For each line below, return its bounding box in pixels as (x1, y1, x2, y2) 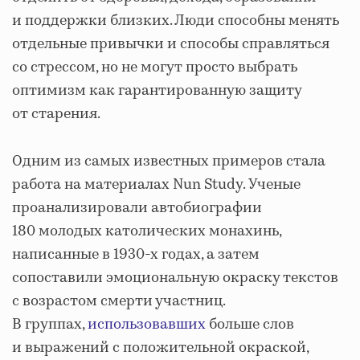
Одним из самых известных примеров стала (12, 150, 325, 172)
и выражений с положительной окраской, (12, 337, 309, 358)
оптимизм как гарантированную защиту (12, 80, 301, 101)
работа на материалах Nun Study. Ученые (12, 174, 301, 195)
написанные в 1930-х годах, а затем (12, 243, 260, 265)
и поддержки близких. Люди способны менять (12, 10, 339, 31)
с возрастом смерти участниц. (12, 290, 225, 312)
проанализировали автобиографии (12, 197, 262, 219)
